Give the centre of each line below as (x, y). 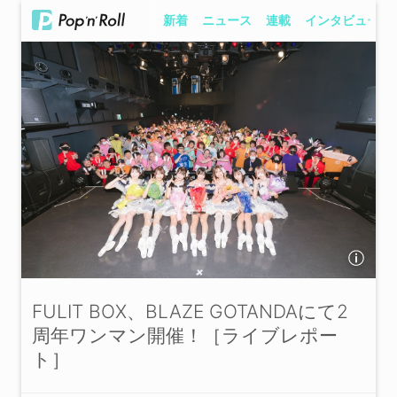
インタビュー (342, 20)
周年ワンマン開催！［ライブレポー (185, 335)
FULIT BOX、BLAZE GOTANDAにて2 (190, 311)
